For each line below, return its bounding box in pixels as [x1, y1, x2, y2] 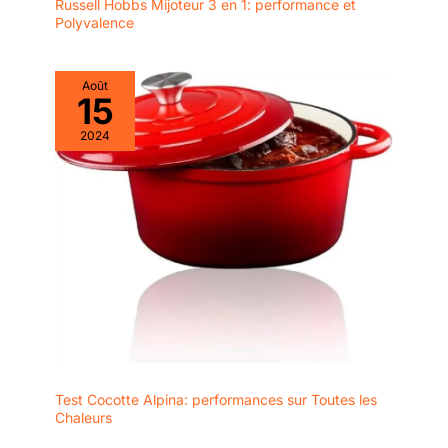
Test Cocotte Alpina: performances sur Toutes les [55, 390, 377, 408]
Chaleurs [55, 408, 112, 426]
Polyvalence [55, 13, 134, 31]
